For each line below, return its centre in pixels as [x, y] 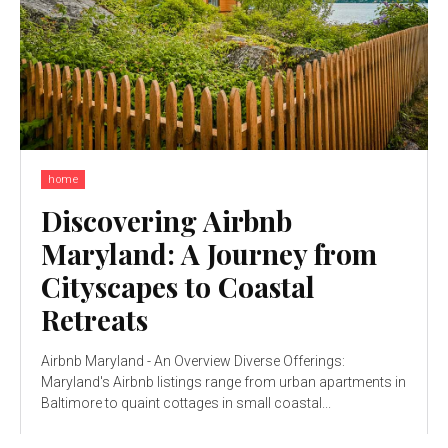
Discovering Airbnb [166, 220]
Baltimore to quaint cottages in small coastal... [186, 402]
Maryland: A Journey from [209, 253]
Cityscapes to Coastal [178, 286]
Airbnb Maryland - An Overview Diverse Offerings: [137, 360]
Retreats [94, 319]
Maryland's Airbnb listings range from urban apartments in [223, 381]
